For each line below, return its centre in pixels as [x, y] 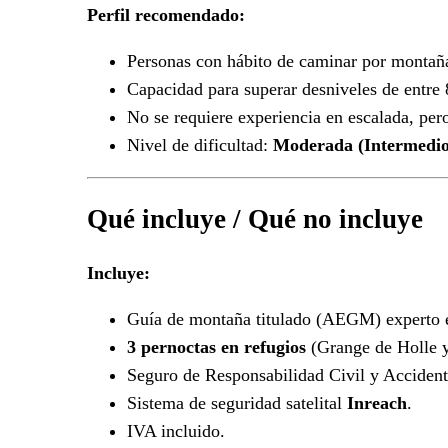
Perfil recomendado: [166, 15]
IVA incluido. [176, 431]
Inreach [377, 403]
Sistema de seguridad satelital [237, 403]
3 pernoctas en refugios [216, 347]
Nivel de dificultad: [200, 145]
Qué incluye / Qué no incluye [255, 218]
